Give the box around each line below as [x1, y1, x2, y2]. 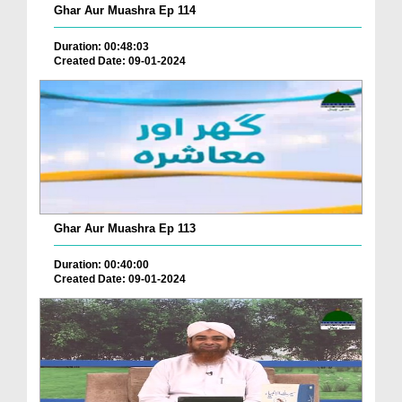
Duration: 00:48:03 [54, 39, 149, 53]
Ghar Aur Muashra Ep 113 [54, 221, 196, 235]
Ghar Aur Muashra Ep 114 [54, 3, 196, 17]
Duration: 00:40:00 [54, 258, 149, 271]
